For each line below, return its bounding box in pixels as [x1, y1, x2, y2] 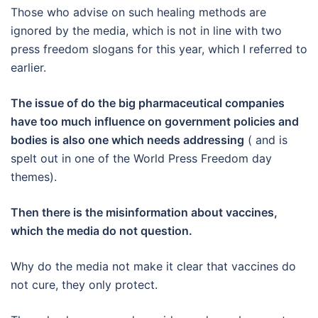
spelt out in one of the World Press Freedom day [11, 150, 272, 165]
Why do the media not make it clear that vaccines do [11, 258, 296, 273]
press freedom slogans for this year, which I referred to [11, 41, 307, 56]
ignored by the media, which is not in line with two [11, 23, 282, 38]
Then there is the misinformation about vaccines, [11, 204, 278, 219]
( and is [244, 132, 287, 147]
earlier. [11, 60, 46, 75]
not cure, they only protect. [11, 277, 158, 292]
